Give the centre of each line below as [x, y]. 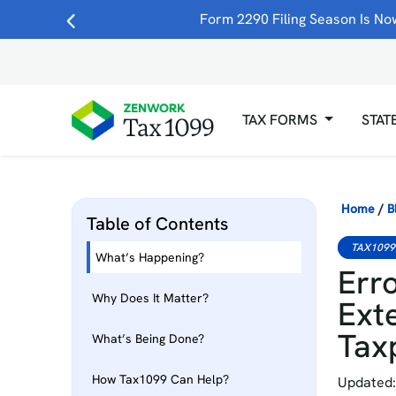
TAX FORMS [280, 120]
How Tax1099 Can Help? [160, 379]
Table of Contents [157, 224]
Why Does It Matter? [150, 298]
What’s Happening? [149, 257]
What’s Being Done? [148, 339]
